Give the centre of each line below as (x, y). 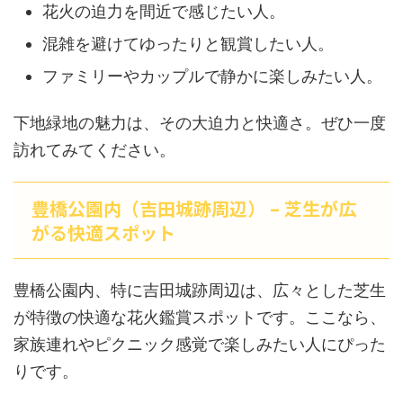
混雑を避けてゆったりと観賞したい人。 (188, 43)
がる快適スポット (103, 233)
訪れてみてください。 (94, 150)
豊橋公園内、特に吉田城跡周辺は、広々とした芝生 (200, 290)
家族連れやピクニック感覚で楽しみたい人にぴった (200, 344)
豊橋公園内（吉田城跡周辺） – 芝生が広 (194, 208)
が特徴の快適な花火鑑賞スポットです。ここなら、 (200, 317)
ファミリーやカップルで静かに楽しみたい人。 (212, 76)
